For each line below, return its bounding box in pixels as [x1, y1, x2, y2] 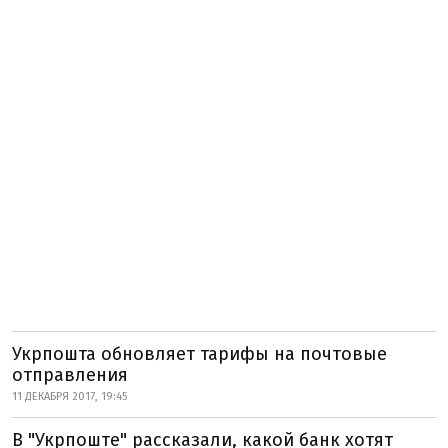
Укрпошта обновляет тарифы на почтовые [12, 343, 387, 365]
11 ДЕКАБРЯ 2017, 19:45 [12, 390, 127, 403]
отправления [12, 364, 128, 386]
